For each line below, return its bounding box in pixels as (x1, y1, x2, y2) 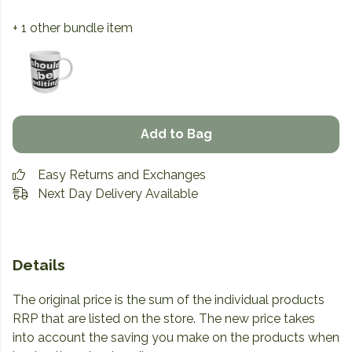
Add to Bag (140, 126, 212, 142)
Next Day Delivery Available (38, 186, 198, 202)
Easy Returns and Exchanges (38, 167, 206, 183)
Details (13, 256, 65, 274)
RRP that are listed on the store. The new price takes (13, 311, 315, 327)
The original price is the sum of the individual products (13, 292, 324, 308)
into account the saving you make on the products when (13, 330, 339, 346)
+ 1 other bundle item (13, 20, 133, 35)
